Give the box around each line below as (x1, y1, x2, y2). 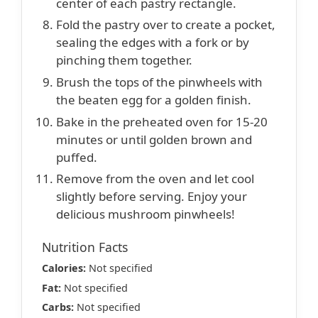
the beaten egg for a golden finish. (56, 92, 251, 109)
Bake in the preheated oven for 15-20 (56, 113, 268, 130)
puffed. (56, 148, 97, 165)
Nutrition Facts (42, 238, 128, 256)
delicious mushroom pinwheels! (56, 206, 235, 223)
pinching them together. (56, 52, 192, 69)
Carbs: (42, 300, 74, 314)
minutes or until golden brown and (56, 131, 252, 148)
